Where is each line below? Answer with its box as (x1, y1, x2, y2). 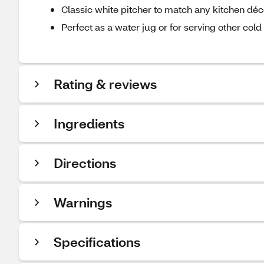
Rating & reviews (54, 75, 157, 93)
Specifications (54, 233, 140, 250)
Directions (54, 154, 116, 171)
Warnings (54, 194, 112, 211)
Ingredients (54, 115, 124, 132)
